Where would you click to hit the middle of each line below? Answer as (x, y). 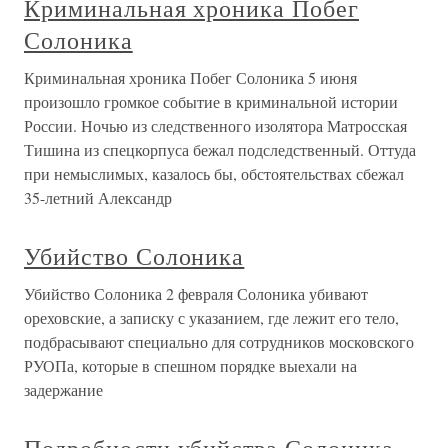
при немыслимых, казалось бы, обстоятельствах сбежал (214, 174)
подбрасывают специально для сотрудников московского (219, 342)
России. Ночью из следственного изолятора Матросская (215, 126)
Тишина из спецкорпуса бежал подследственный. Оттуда (220, 150)
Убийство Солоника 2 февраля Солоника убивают (196, 294)
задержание (63, 390)
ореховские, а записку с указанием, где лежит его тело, (211, 318)
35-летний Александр (98, 198)
